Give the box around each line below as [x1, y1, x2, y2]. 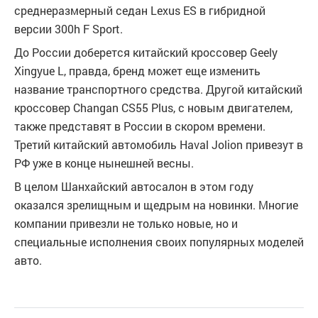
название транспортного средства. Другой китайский [14, 82, 302, 97]
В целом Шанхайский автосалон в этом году [14, 179, 253, 194]
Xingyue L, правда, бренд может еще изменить [14, 63, 261, 79]
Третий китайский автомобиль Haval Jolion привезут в [14, 137, 303, 153]
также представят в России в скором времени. [14, 119, 265, 134]
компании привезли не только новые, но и [14, 216, 238, 231]
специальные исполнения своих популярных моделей [14, 234, 304, 250]
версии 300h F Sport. [14, 21, 123, 37]
